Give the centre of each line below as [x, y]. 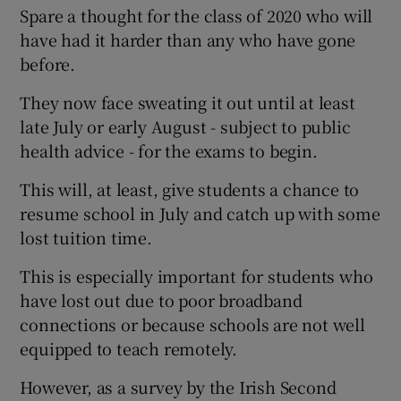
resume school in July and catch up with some [200, 213]
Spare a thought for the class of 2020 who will [196, 16]
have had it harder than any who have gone [188, 40]
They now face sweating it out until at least [188, 102]
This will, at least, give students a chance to [190, 189]
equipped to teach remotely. [129, 349]
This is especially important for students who [196, 276]
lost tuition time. [86, 238]
